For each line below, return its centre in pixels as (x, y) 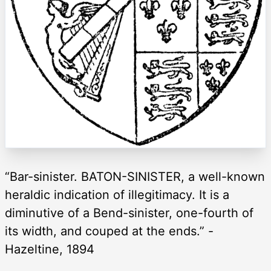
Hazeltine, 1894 (50, 250)
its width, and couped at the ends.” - (109, 231)
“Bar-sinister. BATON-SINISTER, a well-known (135, 177)
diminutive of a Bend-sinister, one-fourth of (129, 213)
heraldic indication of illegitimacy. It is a (117, 195)
